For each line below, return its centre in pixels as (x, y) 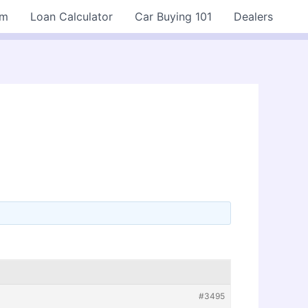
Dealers (253, 16)
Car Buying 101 (173, 16)
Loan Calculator (71, 16)
